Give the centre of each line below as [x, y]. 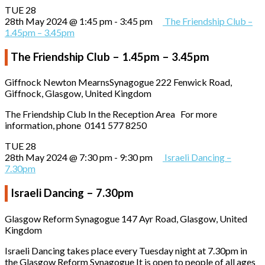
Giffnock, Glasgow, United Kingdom [78, 93]
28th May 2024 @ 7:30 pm [59, 157]
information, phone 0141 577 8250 [76, 125]
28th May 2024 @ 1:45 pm [59, 21]
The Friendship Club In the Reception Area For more [111, 114]
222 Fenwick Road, [194, 82]
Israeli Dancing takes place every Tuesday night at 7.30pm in [126, 250]
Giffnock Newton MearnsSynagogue [80, 82]
